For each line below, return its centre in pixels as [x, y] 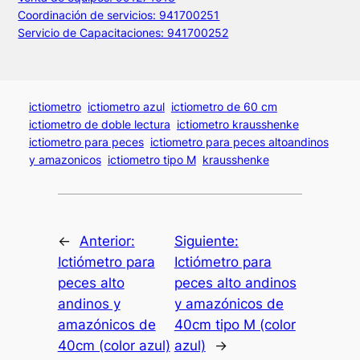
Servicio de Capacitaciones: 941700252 [123, 32]
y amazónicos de [229, 303]
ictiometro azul [126, 107]
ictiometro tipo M [151, 160]
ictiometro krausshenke [237, 125]
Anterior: [107, 241]
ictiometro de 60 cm [224, 107]
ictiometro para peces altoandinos [239, 142]
